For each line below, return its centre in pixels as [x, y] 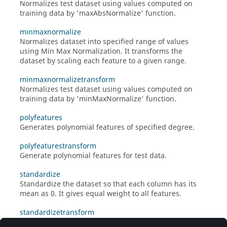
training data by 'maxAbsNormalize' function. [98, 13]
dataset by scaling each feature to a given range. [103, 61]
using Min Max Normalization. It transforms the [101, 51]
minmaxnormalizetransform [67, 80]
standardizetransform [57, 213]
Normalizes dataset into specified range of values [104, 42]
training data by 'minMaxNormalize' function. [98, 99]
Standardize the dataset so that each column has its [108, 184]
